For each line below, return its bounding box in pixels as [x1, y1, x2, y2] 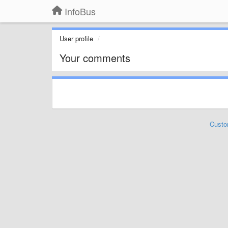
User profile [60, 34, 93, 43]
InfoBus [65, 5, 96, 18]
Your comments [60, 50, 130, 65]
